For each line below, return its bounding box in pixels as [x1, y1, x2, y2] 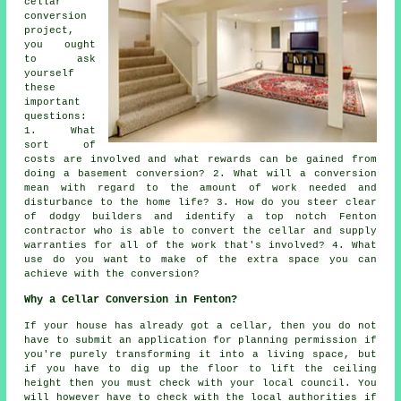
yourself [24, 67, 75, 79]
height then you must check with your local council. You [24, 377, 377, 388]
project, [24, 24, 75, 36]
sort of [24, 139, 96, 150]
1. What [24, 124, 96, 136]
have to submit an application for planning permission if [24, 334, 377, 346]
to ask [24, 53, 96, 64]
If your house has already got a [24, 320, 230, 331]
